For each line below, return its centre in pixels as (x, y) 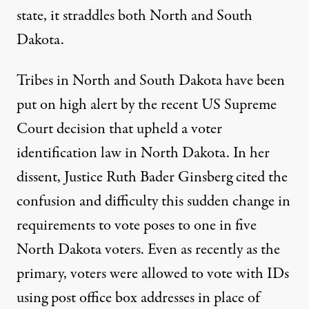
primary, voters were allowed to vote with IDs (153, 274)
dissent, (39, 178)
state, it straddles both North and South (134, 16)
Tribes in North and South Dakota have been (151, 81)
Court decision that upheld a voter (119, 129)
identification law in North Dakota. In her (143, 153)
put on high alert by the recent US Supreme (147, 105)
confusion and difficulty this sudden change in (153, 202)
